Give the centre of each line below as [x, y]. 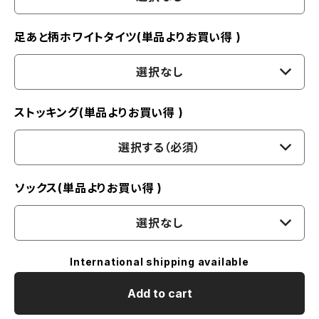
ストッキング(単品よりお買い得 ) [99, 112]
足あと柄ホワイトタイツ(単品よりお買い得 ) [128, 37]
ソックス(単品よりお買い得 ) [89, 188]
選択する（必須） [159, 147]
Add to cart [159, 293]
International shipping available [159, 261]
